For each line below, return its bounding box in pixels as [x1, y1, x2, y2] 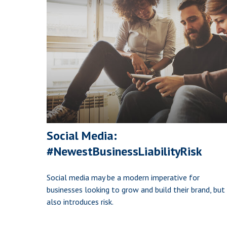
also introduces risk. [47, 197, 113, 207]
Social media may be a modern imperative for [47, 172, 200, 183]
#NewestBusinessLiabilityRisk [47, 143, 202, 160]
